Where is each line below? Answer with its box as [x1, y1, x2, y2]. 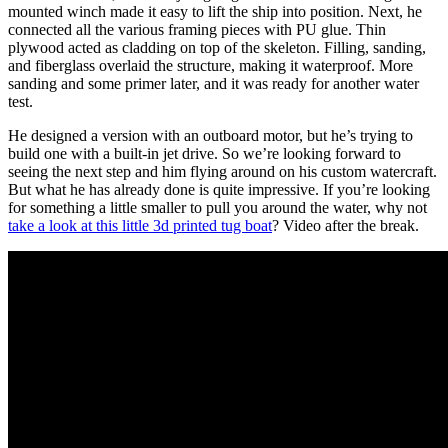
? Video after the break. [272, 216, 419, 234]
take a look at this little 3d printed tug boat [8, 216, 272, 234]
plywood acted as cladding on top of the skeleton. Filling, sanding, [8, 38, 426, 56]
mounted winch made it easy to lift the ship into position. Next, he [8, 2, 422, 20]
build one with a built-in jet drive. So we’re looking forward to [8, 144, 401, 162]
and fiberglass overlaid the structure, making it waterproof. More [8, 56, 413, 74]
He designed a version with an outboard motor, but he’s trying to [8, 126, 413, 144]
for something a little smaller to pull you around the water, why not [8, 198, 427, 216]
